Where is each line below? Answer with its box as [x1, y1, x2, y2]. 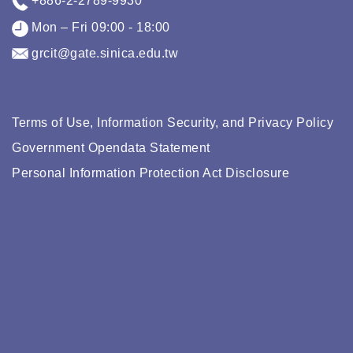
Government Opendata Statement [12, 141, 210, 155]
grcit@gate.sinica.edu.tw [28, 46, 179, 60]
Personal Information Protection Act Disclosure [12, 166, 289, 180]
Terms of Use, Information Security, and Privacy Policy [12, 116, 333, 130]
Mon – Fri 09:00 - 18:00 [28, 20, 170, 35]
